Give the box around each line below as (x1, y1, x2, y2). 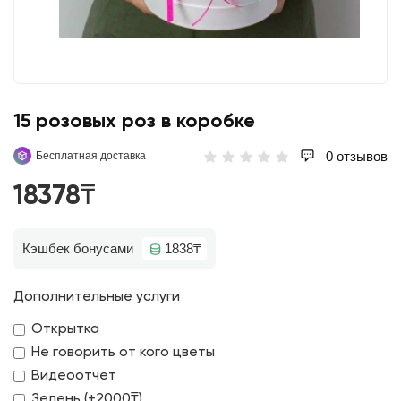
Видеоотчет (31, 369, 116, 383)
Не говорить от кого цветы (31, 346, 215, 360)
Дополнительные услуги (13, 290, 180, 304)
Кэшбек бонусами (22, 241, 133, 256)
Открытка (31, 322, 99, 337)
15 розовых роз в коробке (13, 112, 255, 132)
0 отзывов (322, 149, 388, 164)
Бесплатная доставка (36, 149, 146, 162)
